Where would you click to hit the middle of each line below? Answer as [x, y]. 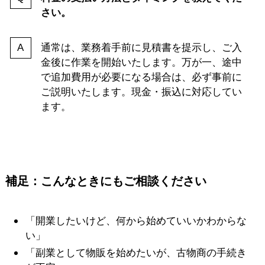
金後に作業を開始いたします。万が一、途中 [141, 63]
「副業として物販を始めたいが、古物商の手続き [136, 253]
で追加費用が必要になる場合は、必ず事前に [141, 77]
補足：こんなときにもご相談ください [106, 181]
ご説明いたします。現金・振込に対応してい [141, 92]
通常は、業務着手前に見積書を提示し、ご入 [141, 48]
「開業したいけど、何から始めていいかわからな [136, 221]
